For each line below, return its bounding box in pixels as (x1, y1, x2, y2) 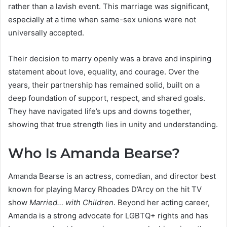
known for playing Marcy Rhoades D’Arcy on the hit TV (8, 184, 202, 194)
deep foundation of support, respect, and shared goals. (8, 93, 205, 103)
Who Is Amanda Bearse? (8, 145, 180, 162)
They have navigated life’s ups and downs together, (8, 106, 192, 117)
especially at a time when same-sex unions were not (8, 15, 196, 25)
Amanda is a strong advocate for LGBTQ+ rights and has (8, 210, 208, 220)
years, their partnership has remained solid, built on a (8, 80, 200, 90)
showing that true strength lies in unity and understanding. (8, 120, 218, 130)
